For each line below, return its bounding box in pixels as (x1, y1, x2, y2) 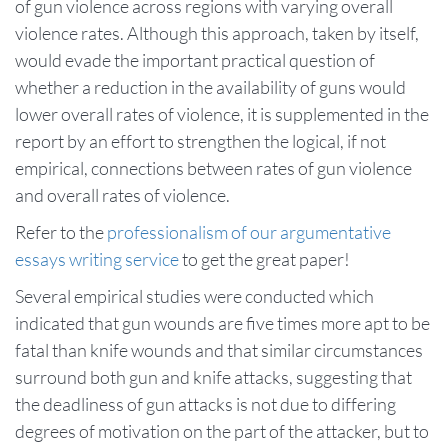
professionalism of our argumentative (107, 221, 391, 243)
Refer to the (15, 221, 107, 243)
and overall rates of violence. (15, 184, 230, 206)
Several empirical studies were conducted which (15, 285, 374, 307)
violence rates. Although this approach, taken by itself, (15, 22, 419, 44)
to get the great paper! (179, 248, 353, 270)
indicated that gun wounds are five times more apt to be (15, 312, 430, 334)
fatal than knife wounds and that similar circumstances (15, 339, 423, 361)
